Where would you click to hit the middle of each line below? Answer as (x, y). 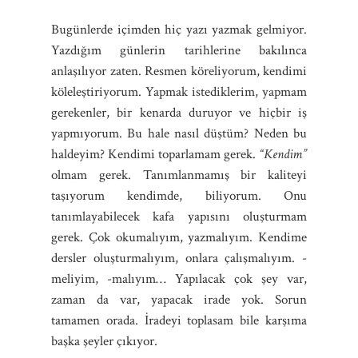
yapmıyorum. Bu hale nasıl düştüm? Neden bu (179, 133)
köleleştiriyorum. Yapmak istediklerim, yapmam (179, 91)
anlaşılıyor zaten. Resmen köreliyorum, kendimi (179, 71)
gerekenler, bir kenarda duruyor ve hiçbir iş (179, 112)
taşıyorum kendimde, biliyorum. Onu (179, 195)
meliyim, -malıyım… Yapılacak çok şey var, (179, 278)
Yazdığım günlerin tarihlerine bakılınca (179, 50)
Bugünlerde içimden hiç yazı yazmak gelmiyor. (179, 29)
